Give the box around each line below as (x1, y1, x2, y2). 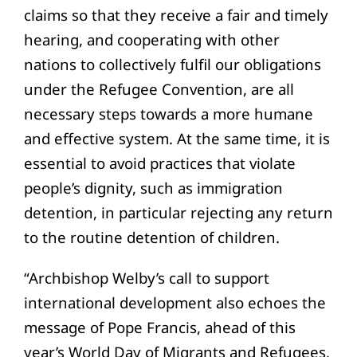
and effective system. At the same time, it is (23, 127, 330, 148)
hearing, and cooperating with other (23, 29, 280, 49)
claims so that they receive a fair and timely (23, 4, 328, 25)
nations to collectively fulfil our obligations (23, 53, 321, 74)
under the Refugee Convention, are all (23, 78, 294, 99)
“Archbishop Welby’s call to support (23, 267, 269, 288)
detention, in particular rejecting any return (23, 202, 333, 222)
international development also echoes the (23, 292, 326, 312)
